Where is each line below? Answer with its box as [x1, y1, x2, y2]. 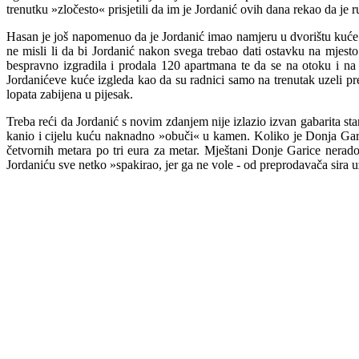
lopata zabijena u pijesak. [6, 87, 133, 101]
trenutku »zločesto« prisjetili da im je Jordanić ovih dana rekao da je [6, 2, 349, 16]
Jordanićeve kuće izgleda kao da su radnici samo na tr [6, 73, 281, 87]
